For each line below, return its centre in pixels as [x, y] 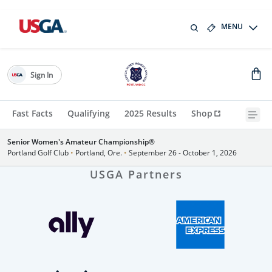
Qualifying [89, 113]
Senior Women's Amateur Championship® [81, 142]
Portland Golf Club [39, 153]
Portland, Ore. [99, 153]
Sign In [41, 75]
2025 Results [151, 113]
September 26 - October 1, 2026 [182, 153]
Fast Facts [32, 113]
